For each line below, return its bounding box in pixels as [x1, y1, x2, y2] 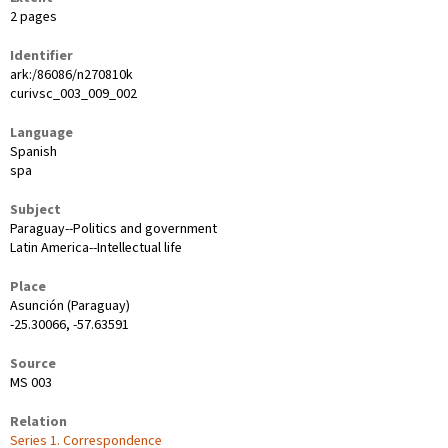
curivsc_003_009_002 [10, 83, 137, 104]
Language [10, 122, 73, 143]
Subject [10, 199, 61, 220]
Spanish [10, 141, 57, 162]
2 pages [10, 6, 57, 27]
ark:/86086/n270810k [10, 64, 133, 85]
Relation [10, 411, 67, 432]
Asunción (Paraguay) [10, 295, 130, 316]
